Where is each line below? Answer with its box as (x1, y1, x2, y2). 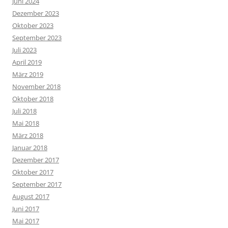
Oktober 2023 (12, 21, 53, 30)
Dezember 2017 (12, 155, 59, 164)
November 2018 (12, 82, 61, 91)
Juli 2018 (12, 106, 37, 116)
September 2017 (12, 180, 62, 189)
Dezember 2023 (12, 9, 59, 18)
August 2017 (12, 192, 49, 201)
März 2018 (12, 131, 43, 140)
